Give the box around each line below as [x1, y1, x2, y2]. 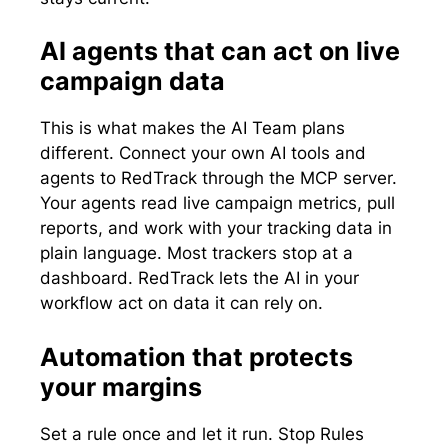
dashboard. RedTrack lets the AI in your [40, 268, 359, 289]
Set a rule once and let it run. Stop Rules [40, 423, 364, 444]
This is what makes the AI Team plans [40, 118, 345, 139]
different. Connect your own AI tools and [40, 143, 366, 164]
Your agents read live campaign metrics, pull [40, 193, 395, 214]
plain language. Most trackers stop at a [40, 243, 353, 264]
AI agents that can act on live [40, 36, 400, 67]
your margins [40, 371, 202, 402]
